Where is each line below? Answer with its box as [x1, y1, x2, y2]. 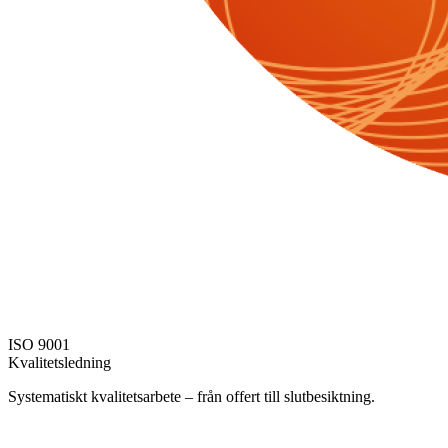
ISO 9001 [8, 335, 70, 353]
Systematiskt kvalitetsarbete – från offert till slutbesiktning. [8, 387, 375, 405]
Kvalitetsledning [8, 353, 111, 371]
